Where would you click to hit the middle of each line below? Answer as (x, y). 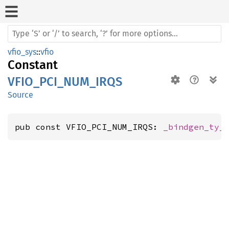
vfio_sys (22, 52)
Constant (33, 65)
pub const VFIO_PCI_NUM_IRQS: (89, 127)
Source (20, 95)
